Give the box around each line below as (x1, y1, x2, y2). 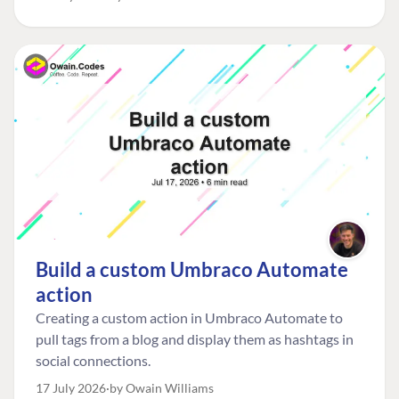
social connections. (36, 351, 151, 369)
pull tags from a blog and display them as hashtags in (36, 330, 354, 347)
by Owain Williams (110, 379, 214, 395)
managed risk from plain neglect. (36, 2, 232, 20)
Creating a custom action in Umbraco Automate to (36, 308, 343, 326)
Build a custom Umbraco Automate (36, 256, 348, 281)
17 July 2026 (36, 379, 106, 395)
